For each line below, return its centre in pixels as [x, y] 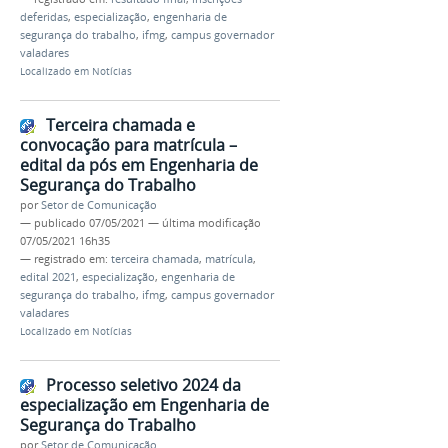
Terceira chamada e [120, 124]
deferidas [44, 17]
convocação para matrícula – [128, 144]
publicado [60, 222]
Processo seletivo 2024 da [143, 384]
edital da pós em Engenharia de [139, 164]
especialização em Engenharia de [144, 404]
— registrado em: [65, 258]
